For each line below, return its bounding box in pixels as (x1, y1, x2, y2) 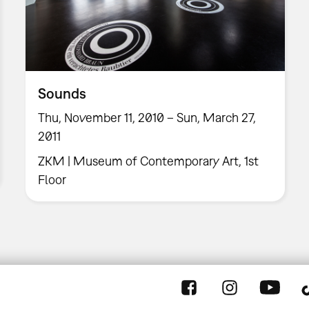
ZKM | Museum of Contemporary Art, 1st (38, 153, 259, 168)
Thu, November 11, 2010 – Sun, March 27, (38, 110, 257, 125)
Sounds (38, 84, 87, 101)
